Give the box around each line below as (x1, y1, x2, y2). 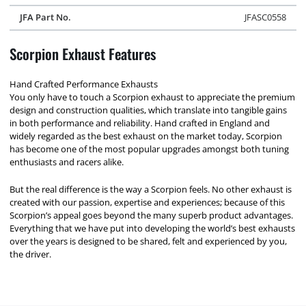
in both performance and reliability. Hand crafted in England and (10, 116, 270, 129)
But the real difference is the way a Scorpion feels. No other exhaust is (10, 183, 292, 196)
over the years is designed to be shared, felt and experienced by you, (10, 235, 288, 248)
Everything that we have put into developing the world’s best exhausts (10, 222, 296, 235)
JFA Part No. (19, 11, 71, 24)
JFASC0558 (245, 11, 287, 24)
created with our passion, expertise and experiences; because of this (10, 196, 286, 209)
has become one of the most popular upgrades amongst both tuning (10, 142, 290, 155)
